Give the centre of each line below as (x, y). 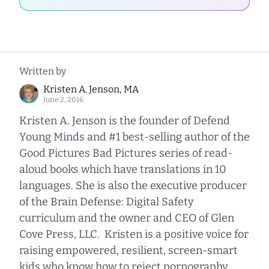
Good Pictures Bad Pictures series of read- (126, 153)
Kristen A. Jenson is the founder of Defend (125, 121)
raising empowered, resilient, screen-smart (128, 251)
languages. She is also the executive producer (133, 186)
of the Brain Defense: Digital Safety (107, 202)
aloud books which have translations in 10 (123, 170)
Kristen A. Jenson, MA (91, 89)
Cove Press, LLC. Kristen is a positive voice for (134, 234)
